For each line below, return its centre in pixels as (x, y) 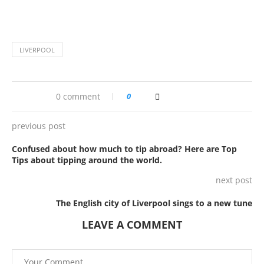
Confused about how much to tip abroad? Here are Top (124, 148)
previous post (39, 126)
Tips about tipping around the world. (87, 160)
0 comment (78, 96)
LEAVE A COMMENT (132, 224)
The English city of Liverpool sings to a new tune (154, 203)
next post (234, 180)
